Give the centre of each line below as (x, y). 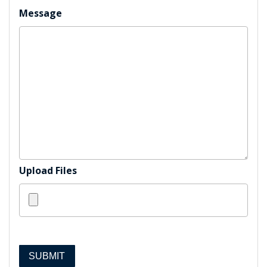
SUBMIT (47, 256)
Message (41, 13)
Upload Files (48, 171)
